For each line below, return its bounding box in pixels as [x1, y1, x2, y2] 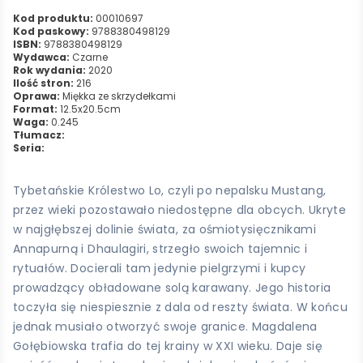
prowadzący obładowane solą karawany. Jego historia [13, 279, 331, 296]
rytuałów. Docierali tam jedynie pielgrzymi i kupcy [13, 259, 306, 276]
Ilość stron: [13, 75, 74, 90]
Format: [13, 101, 58, 116]
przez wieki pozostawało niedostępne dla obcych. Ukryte [13, 201, 346, 218]
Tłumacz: [13, 127, 65, 142]
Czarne [72, 49, 108, 64]
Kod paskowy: [13, 23, 89, 38]
